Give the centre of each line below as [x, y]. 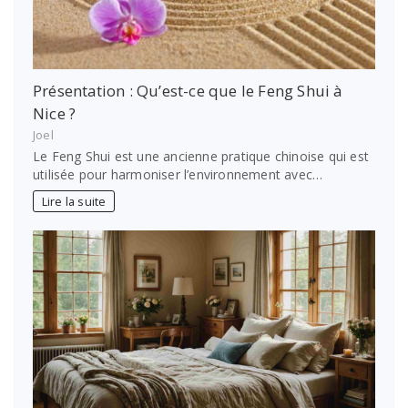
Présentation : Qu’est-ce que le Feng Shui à [188, 91]
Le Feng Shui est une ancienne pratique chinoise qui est [201, 157]
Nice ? [55, 114]
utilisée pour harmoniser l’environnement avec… [178, 175]
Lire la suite [74, 201]
